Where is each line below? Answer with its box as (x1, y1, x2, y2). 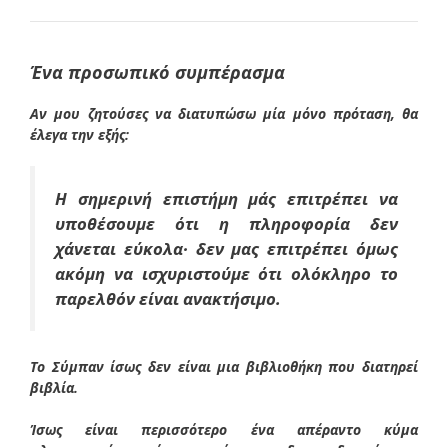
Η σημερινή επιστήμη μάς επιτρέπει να (55, 186, 398, 210)
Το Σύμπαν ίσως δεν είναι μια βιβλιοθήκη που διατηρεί (30, 356, 418, 376)
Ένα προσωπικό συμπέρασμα (30, 59, 285, 84)
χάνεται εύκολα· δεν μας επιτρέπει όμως (55, 236, 398, 260)
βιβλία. (30, 377, 78, 397)
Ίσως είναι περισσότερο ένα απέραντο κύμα (30, 419, 418, 439)
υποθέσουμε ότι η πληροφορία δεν (55, 211, 398, 235)
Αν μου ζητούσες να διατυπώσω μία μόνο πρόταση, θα (30, 103, 418, 123)
